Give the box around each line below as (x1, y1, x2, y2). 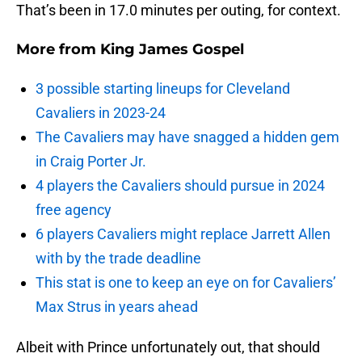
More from (16, 40, 100, 59)
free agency (36, 201, 112, 219)
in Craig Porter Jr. (36, 153, 146, 170)
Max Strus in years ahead (36, 298, 198, 316)
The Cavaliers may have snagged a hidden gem (36, 128, 339, 146)
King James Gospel (100, 40, 244, 59)
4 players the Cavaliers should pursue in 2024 (36, 177, 325, 195)
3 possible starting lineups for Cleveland (36, 80, 290, 98)
